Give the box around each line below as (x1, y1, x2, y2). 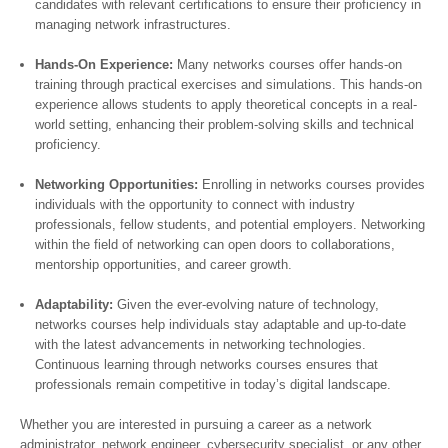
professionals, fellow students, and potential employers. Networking (35, 217, 425, 232)
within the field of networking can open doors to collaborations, (35, 237, 395, 252)
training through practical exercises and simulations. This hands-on (35, 77, 422, 92)
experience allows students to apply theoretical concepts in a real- (35, 97, 417, 112)
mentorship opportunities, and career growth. (35, 257, 292, 272)
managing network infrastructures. (35, 17, 231, 32)
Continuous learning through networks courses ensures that (35, 357, 378, 372)
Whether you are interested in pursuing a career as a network (20, 417, 372, 432)
